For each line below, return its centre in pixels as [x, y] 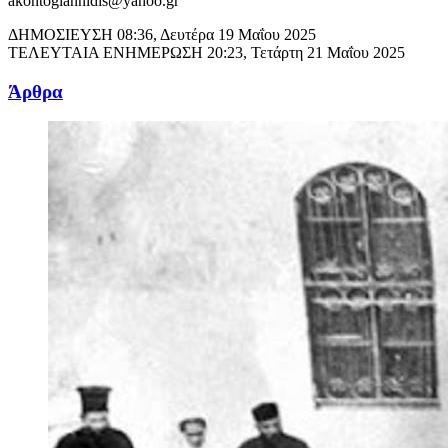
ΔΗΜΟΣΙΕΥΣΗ [62, 34]
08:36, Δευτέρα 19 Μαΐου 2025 [216, 34]
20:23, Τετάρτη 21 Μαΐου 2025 [306, 52]
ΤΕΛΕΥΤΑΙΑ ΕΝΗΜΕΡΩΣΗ [107, 52]
